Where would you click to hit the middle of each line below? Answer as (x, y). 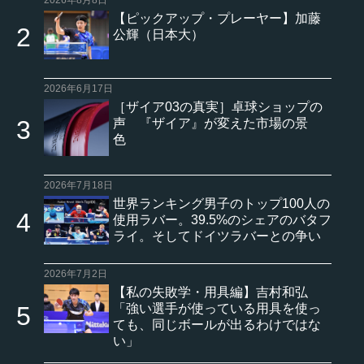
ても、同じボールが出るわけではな (217, 324)
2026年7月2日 (76, 273)
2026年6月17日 (78, 88)
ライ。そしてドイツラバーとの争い (217, 236)
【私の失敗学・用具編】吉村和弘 (210, 292)
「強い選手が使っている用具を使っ (217, 308)
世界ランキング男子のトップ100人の (221, 203)
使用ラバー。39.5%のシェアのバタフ (222, 219)
